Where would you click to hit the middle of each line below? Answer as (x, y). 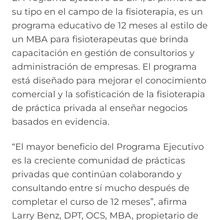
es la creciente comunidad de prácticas (98, 160)
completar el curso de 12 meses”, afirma (99, 202)
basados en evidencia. (61, 122)
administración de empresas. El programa (104, 67)
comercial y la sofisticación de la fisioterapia (109, 95)
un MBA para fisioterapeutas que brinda (100, 40)
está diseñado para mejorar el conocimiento (109, 81)
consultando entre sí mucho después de (101, 188)
